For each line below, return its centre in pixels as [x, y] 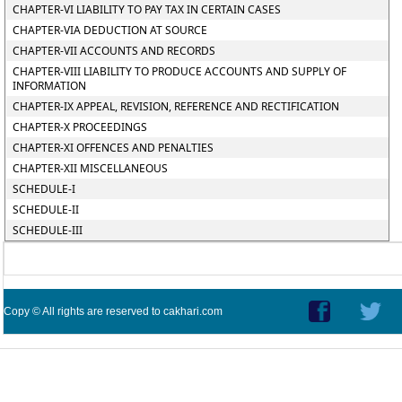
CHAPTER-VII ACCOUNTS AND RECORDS [114, 51]
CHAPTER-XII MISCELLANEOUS [90, 168]
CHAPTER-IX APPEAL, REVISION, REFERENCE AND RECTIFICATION [175, 106]
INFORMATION [49, 86]
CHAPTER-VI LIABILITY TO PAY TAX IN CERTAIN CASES [146, 9]
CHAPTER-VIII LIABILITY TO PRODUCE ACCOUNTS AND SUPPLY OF [179, 71]
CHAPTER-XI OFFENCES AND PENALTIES [113, 148]
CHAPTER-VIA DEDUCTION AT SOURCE [109, 30]
